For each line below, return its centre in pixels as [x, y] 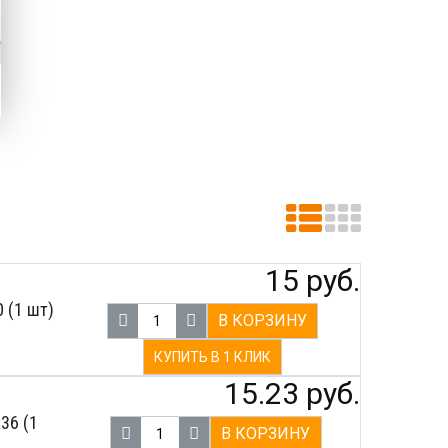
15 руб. [312, 280]
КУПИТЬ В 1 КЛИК [213, 356]
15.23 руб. [292, 393]
